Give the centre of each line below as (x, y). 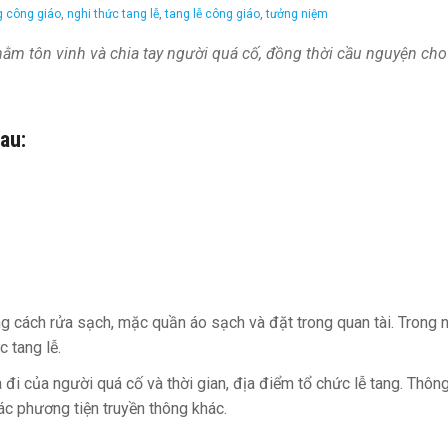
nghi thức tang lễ (113, 13)
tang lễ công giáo (212, 13)
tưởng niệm (297, 13)
